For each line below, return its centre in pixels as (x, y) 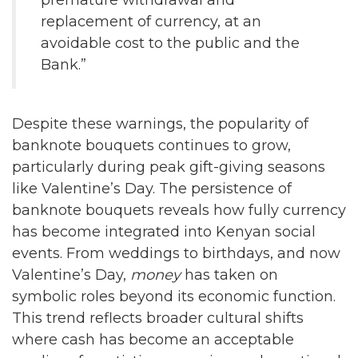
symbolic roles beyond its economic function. (174, 296)
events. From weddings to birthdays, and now (176, 253)
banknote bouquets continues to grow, (151, 145)
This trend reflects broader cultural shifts (158, 318)
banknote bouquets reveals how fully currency (179, 210)
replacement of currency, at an (151, 22)
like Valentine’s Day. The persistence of (152, 188)
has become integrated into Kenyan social (164, 231)
